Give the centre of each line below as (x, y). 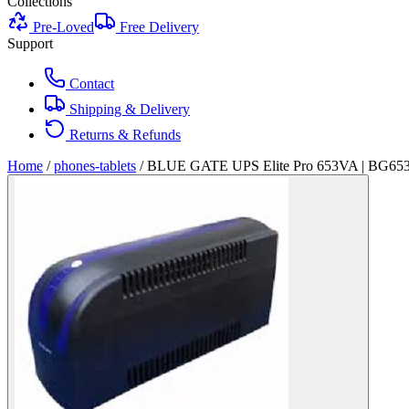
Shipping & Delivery (128, 109)
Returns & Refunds (123, 135)
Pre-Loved (62, 27)
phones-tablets (95, 166)
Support (30, 43)
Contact (90, 84)
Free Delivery (157, 27)
